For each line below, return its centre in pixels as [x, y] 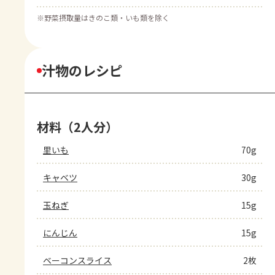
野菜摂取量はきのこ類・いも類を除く [107, 18]
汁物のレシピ [82, 70]
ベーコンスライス [77, 261]
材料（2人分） [77, 127]
